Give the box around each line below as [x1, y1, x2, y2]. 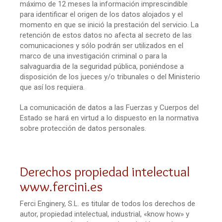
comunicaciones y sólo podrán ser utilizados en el [20, 41, 183, 50]
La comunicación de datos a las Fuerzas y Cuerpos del [20, 103, 199, 112]
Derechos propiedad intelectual [20, 163, 190, 180]
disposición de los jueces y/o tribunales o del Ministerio [20, 72, 200, 81]
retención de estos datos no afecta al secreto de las [20, 30, 192, 40]
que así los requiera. [20, 82, 85, 92]
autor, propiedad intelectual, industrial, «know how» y [20, 209, 189, 219]
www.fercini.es [20, 177, 103, 195]
